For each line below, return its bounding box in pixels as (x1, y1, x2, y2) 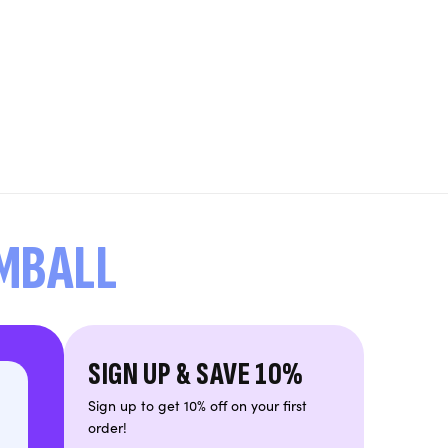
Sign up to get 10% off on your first (88, 395, 307, 415)
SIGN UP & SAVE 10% (88, 355, 304, 394)
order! (88, 417, 127, 437)
